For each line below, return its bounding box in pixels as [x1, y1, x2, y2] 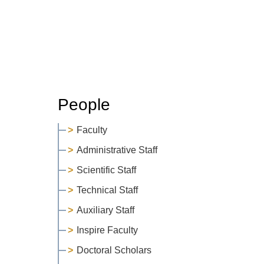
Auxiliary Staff [76, 204, 134, 215]
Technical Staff [76, 184, 138, 195]
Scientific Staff [76, 164, 136, 175]
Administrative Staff [76, 144, 157, 155]
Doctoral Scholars [76, 245, 151, 255]
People [57, 95, 110, 114]
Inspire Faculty [76, 225, 138, 235]
